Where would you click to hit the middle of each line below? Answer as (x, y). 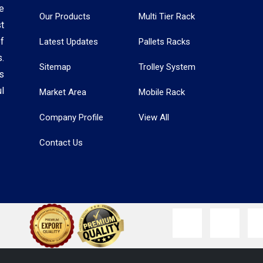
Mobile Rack (162, 92)
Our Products (65, 16)
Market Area (63, 92)
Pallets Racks (164, 42)
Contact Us (61, 143)
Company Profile (71, 117)
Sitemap (55, 67)
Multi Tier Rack (167, 16)
